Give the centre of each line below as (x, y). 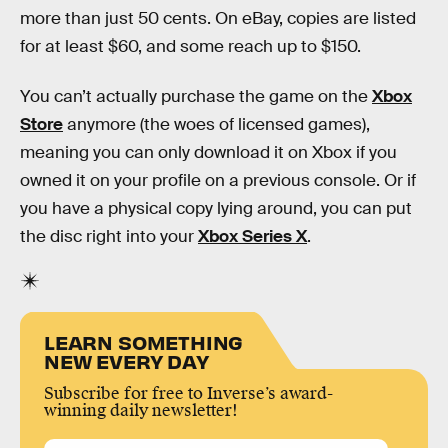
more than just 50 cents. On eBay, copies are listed (218, 19)
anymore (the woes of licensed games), (216, 124)
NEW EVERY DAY (126, 361)
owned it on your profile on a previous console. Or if (218, 180)
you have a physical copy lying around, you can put (216, 208)
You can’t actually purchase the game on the (196, 96)
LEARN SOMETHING (144, 342)
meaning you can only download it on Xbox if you (208, 152)
